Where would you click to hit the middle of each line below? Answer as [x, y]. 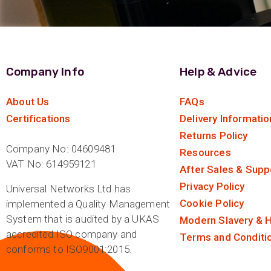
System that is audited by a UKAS [83, 219]
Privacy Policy [212, 187]
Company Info [45, 72]
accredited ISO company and [72, 234]
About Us [28, 102]
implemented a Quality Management [88, 204]
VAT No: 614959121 [51, 164]
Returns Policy [214, 136]
